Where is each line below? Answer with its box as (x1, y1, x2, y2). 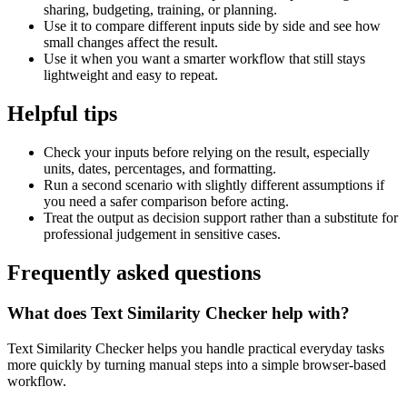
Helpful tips (7, 102, 117, 126)
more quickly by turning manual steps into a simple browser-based (7, 356, 386, 372)
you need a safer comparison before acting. (44, 194, 289, 210)
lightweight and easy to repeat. (44, 67, 218, 84)
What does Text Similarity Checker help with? (7, 303, 350, 323)
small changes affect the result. (44, 35, 218, 51)
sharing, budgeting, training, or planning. (44, 2, 277, 18)
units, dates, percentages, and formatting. (44, 161, 276, 177)
